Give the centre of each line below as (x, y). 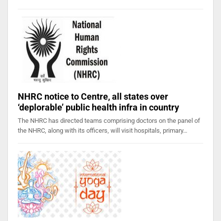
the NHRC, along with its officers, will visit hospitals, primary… (103, 131)
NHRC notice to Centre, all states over (93, 97)
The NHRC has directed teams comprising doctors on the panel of (109, 121)
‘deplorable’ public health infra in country (98, 108)
